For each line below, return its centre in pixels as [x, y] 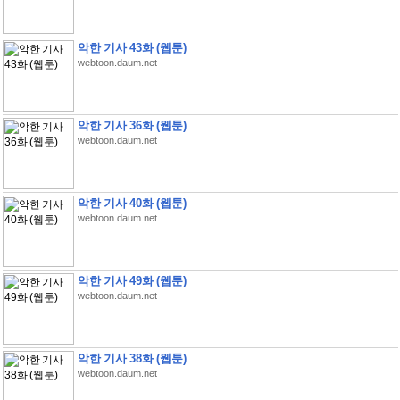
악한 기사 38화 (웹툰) [132, 358]
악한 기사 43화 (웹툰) [132, 48]
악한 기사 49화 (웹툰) [132, 281]
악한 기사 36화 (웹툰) [132, 125]
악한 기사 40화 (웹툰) [132, 203]
